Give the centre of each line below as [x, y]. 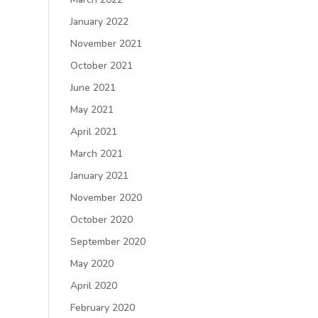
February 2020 [102, 308]
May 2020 [92, 264]
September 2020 [108, 242]
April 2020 [93, 286]
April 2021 [93, 132]
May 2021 [92, 110]
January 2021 [99, 176]
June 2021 [93, 88]
